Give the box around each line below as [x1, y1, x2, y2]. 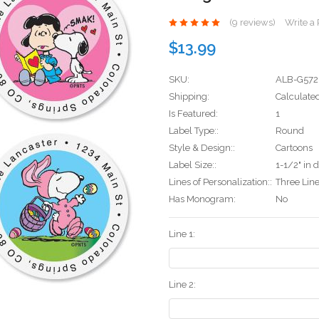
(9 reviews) [229, 17, 276, 28]
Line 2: [169, 279, 196, 291]
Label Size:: [169, 159, 216, 171]
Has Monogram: [169, 194, 236, 205]
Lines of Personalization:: [169, 177, 272, 188]
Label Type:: [169, 125, 219, 137]
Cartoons [276, 142, 313, 154]
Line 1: [169, 229, 195, 240]
